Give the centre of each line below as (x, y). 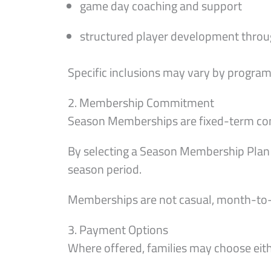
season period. (105, 169)
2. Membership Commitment (141, 103)
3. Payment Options (118, 230)
